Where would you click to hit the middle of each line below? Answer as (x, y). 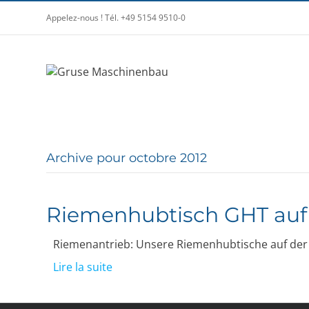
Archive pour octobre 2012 (127, 158)
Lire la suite (83, 267)
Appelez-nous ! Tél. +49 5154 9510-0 (116, 18)
